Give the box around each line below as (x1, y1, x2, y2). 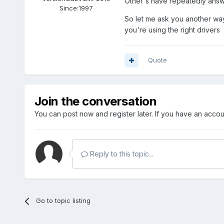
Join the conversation (34, 94, 157, 109)
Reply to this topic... (87, 149, 153, 158)
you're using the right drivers (124, 25, 220, 34)
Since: (59, 4, 79, 12)
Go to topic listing (35, 196, 90, 205)
